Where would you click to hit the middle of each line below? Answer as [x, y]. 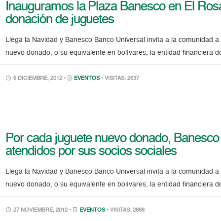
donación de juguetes [60, 19]
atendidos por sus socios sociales [91, 151]
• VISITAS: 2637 [120, 78]
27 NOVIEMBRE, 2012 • [42, 210]
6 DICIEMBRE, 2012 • [40, 78]
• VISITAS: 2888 [126, 210]
